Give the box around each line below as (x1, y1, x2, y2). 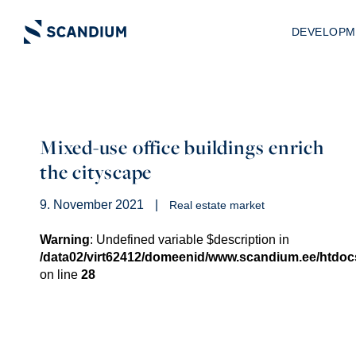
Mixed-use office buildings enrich (40, 134, 324, 160)
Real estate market (169, 199, 265, 211)
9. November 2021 (40, 198, 144, 211)
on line (40, 268, 81, 281)
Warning (40, 233, 90, 246)
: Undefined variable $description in (90, 233, 289, 246)
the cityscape (40, 159, 153, 184)
